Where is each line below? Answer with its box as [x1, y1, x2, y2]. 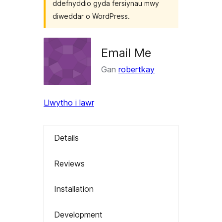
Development [54, 209, 103, 220]
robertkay [118, 64, 155, 74]
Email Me [101, 46, 151, 60]
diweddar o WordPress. [53, 12, 130, 20]
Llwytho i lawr [44, 98, 94, 108]
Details [54, 133, 79, 143]
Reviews [54, 158, 85, 168]
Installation [54, 184, 94, 194]
